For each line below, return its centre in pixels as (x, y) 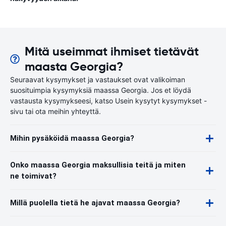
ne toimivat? (33, 176)
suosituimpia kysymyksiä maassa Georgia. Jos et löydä (101, 90)
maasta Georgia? (74, 67)
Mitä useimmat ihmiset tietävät (112, 51)
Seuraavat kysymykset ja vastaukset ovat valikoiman (98, 79)
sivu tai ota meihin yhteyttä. (55, 111)
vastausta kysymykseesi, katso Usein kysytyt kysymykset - (108, 101)
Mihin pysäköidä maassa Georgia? (72, 138)
